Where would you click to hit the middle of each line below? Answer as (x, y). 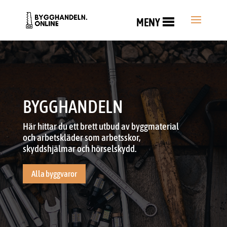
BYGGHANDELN (73, 106)
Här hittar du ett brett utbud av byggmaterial (101, 126)
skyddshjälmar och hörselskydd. (79, 148)
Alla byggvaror (54, 174)
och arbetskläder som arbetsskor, (81, 137)
